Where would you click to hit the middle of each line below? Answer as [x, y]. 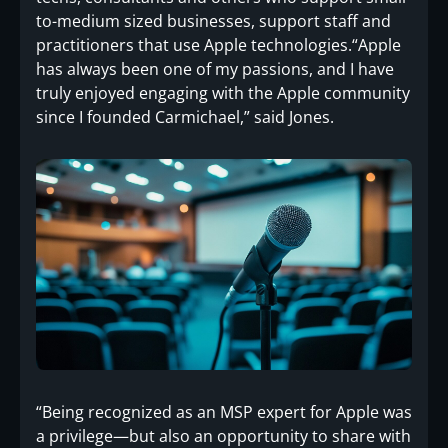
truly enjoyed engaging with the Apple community [223, 93]
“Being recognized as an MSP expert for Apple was [224, 411]
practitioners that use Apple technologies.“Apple [218, 45]
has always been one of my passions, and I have [215, 69]
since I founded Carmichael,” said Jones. [185, 117]
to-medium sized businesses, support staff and [213, 21]
